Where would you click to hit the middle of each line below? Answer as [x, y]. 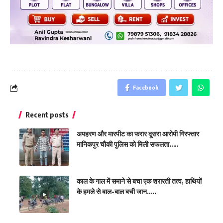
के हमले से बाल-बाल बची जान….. [116, 191]
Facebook [146, 87]
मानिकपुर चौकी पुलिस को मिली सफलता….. [128, 144]
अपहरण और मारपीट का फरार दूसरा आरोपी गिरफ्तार [138, 134]
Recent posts [47, 114]
